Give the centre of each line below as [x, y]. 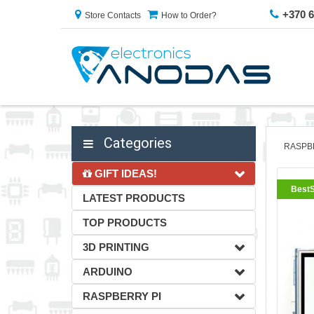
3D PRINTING [116, 247]
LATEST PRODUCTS [134, 198]
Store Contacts [113, 15]
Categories [136, 143]
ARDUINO [108, 272]
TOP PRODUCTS [125, 223]
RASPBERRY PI [122, 296]
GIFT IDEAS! [124, 173]
